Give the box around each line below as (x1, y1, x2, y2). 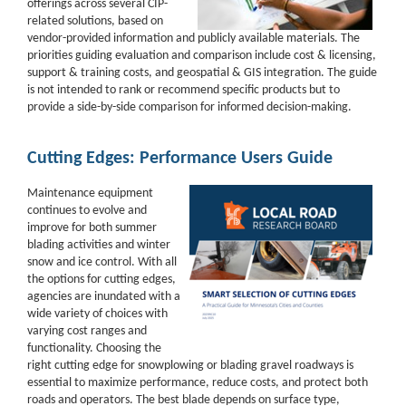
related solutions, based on (27, 14, 163, 28)
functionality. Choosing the (27, 342, 161, 355)
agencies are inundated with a (27, 290, 180, 304)
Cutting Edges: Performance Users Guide (27, 150, 333, 168)
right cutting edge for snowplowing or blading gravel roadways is (27, 359, 353, 372)
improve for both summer (27, 221, 157, 235)
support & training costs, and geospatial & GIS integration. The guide (27, 66, 377, 80)
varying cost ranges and (27, 324, 147, 338)
